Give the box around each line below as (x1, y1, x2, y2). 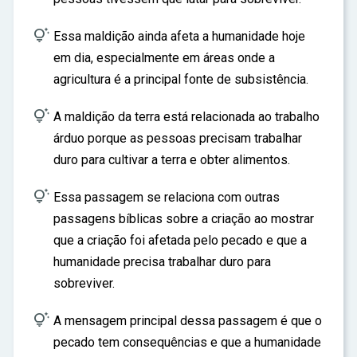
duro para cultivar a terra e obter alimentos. (53, 152, 290, 167)
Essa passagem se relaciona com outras (53, 190, 280, 205)
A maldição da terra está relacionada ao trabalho (53, 109, 320, 124)
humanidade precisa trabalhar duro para (53, 254, 271, 269)
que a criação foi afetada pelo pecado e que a (53, 233, 307, 248)
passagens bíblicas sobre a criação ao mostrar (53, 211, 314, 226)
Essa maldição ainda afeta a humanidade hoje (53, 29, 305, 44)
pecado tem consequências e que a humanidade (53, 335, 321, 350)
